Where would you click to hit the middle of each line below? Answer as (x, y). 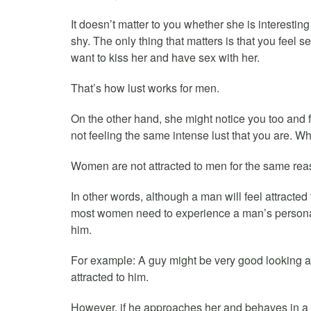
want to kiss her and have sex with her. (165, 57)
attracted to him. (110, 276)
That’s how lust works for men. (145, 87)
